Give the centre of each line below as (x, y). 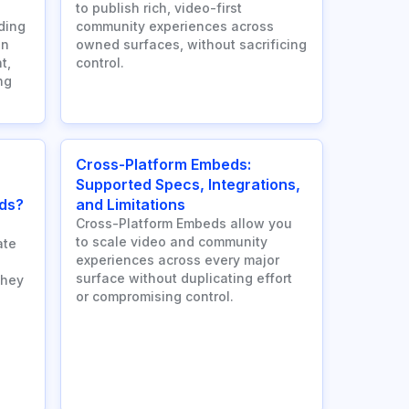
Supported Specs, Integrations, (188, 185)
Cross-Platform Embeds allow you (184, 224)
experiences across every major (178, 260)
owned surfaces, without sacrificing (191, 45)
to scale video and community (172, 242)
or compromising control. (155, 297)
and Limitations (131, 205)
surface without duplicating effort (184, 278)
